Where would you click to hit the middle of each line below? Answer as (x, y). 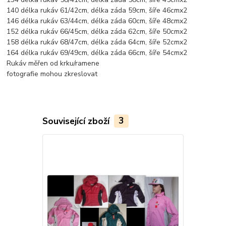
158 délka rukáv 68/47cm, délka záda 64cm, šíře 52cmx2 (97, 42)
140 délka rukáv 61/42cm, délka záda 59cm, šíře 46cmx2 (97, 10)
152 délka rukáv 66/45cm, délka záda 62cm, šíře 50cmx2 (97, 31)
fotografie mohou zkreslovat (52, 74)
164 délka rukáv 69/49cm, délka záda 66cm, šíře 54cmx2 (97, 52)
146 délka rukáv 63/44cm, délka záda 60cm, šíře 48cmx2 (97, 21)
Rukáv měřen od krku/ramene (53, 63)
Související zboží (77, 121)
